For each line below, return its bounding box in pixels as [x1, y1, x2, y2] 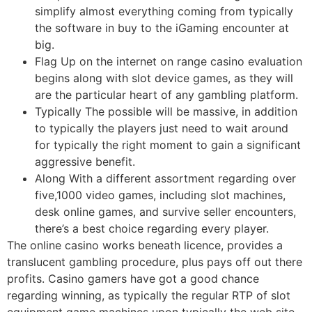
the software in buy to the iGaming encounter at [35, 20, 289, 35]
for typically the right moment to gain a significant [35, 137, 301, 152]
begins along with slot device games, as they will [35, 70, 293, 85]
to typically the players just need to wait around [35, 120, 288, 135]
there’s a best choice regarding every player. [35, 221, 269, 235]
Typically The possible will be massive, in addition [35, 104, 297, 118]
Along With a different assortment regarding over [35, 171, 296, 185]
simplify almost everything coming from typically [35, 3, 293, 18]
